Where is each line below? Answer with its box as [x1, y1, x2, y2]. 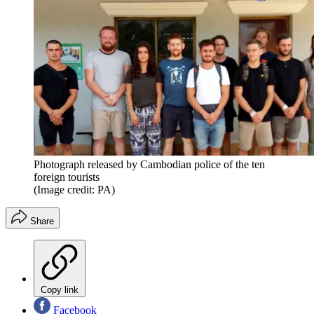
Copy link [41, 284, 78, 295]
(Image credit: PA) [34, 183, 115, 196]
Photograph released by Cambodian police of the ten [34, 158, 265, 170]
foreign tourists [34, 170, 100, 183]
